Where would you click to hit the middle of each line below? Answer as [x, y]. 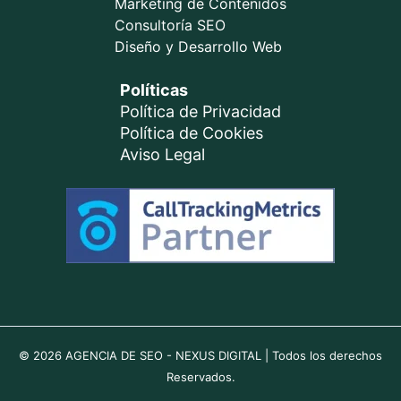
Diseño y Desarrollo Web [198, 47]
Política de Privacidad [200, 112]
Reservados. [200, 377]
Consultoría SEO [170, 26]
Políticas [154, 90]
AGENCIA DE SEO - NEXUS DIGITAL [162, 356]
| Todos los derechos [322, 356]
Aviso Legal [162, 155]
